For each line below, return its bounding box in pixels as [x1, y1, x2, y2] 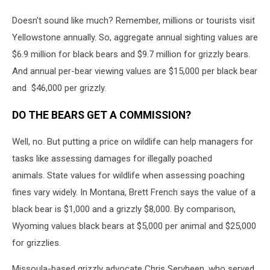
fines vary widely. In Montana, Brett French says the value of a [12, 187, 256, 198]
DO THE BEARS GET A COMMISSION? [12, 108, 191, 121]
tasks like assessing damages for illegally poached [12, 153, 212, 165]
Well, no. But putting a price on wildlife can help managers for [12, 136, 253, 148]
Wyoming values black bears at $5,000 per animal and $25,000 [12, 221, 256, 232]
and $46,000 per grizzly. [12, 83, 106, 94]
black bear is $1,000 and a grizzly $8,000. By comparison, [12, 204, 236, 215]
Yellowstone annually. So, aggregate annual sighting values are [12, 32, 258, 43]
